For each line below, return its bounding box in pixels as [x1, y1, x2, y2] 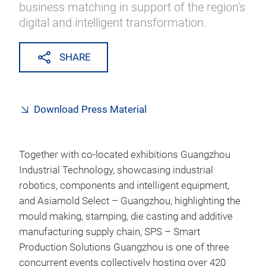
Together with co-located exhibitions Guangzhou [19, 149, 230, 160]
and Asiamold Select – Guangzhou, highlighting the [19, 195, 240, 207]
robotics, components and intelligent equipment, [19, 180, 229, 191]
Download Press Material [34, 104, 147, 115]
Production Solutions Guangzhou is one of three [19, 242, 229, 253]
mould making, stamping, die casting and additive [19, 211, 233, 222]
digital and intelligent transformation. [19, 15, 207, 30]
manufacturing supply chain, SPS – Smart [19, 226, 200, 237]
